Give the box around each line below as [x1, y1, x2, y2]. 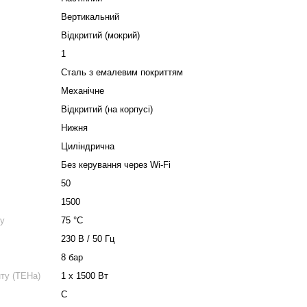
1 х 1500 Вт [61, 271, 108, 281]
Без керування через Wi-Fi [61, 160, 171, 170]
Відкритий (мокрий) [61, 30, 140, 40]
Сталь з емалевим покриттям [61, 67, 183, 77]
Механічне [61, 86, 104, 96]
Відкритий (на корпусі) [61, 104, 153, 114]
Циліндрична [61, 141, 114, 151]
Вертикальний [61, 12, 119, 22]
